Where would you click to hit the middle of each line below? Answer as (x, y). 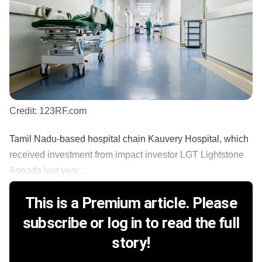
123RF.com (63, 111)
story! (131, 243)
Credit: (24, 111)
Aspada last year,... (49, 171)
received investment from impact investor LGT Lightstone (127, 155)
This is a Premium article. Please (131, 203)
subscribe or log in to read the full (131, 223)
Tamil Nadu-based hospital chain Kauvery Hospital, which (129, 139)
